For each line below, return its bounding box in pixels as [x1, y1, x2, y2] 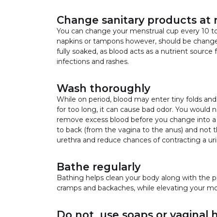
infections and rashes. [57, 57, 129, 66]
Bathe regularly [57, 160, 140, 173]
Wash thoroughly [57, 81, 153, 94]
